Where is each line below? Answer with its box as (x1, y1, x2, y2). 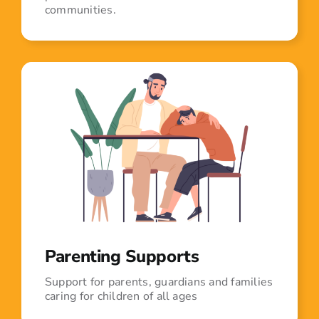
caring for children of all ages (44, 288, 198, 305)
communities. (44, 2, 116, 19)
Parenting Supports (44, 245, 199, 268)
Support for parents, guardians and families (44, 274, 273, 291)
